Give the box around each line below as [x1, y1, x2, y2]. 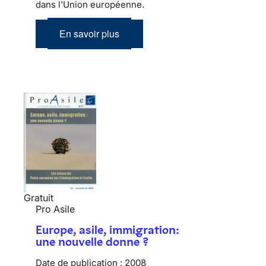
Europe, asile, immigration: [36, 223, 179, 237]
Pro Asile [36, 203, 75, 216]
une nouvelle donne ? [36, 235, 148, 249]
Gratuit [24, 192, 53, 204]
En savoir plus [59, 26, 119, 40]
